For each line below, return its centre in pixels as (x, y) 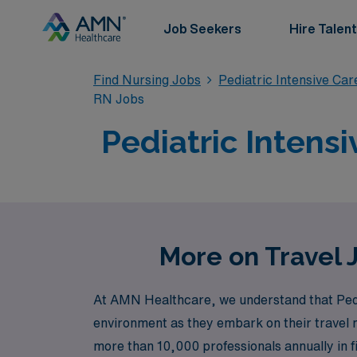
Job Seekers (202, 29)
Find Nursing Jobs (147, 80)
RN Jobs (119, 99)
